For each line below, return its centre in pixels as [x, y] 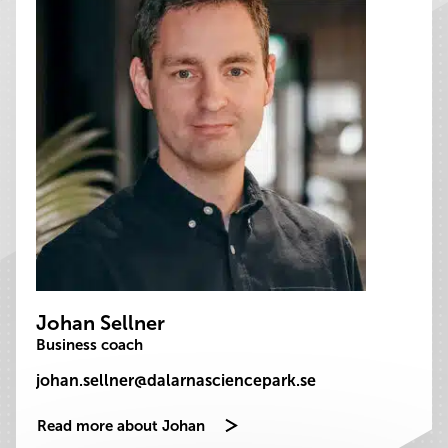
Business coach [89, 345]
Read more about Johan [121, 426]
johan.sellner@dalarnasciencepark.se [176, 380]
